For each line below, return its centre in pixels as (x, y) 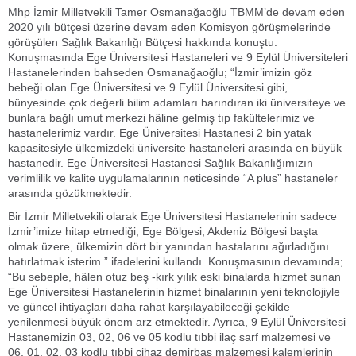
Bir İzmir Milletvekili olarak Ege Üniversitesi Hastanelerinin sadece (172, 216)
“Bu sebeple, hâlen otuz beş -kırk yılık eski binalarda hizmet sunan (174, 277)
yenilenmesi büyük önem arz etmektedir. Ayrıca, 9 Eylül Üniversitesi (177, 322)
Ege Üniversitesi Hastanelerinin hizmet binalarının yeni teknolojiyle (174, 292)
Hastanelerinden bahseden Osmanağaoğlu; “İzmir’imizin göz (160, 72)
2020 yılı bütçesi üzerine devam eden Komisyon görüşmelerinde (169, 27)
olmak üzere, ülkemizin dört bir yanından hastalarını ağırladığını (168, 246)
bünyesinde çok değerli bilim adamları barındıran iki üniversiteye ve (177, 103)
